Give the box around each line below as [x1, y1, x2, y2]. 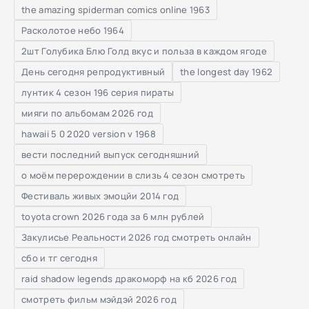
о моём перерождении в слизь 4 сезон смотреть [21, 168, 246, 181]
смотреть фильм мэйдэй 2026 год [21, 292, 177, 306]
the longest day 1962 [180, 65, 273, 78]
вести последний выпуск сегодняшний [21, 148, 200, 161]
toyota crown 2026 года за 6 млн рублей [21, 210, 205, 223]
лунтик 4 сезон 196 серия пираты [21, 86, 175, 99]
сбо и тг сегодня [21, 251, 97, 264]
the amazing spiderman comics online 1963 [21, 3, 210, 16]
